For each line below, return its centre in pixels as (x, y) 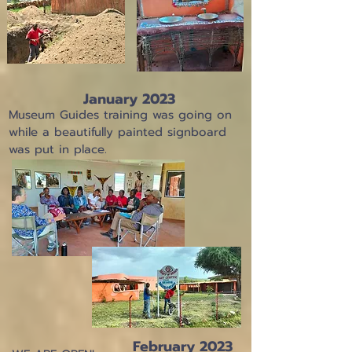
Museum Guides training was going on (120, 115)
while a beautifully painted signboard (117, 132)
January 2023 (129, 99)
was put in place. (58, 149)
